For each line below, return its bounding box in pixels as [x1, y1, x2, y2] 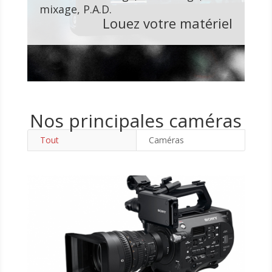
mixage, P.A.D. [39, 2, 112, 16]
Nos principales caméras [30, 108, 242, 133]
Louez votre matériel [103, 14, 233, 32]
